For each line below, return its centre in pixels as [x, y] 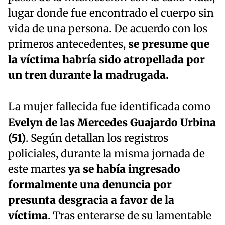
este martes [38, 170]
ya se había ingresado [124, 170]
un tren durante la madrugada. [88, 76]
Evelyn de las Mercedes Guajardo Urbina [112, 123]
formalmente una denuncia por [90, 185]
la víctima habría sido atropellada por [106, 60]
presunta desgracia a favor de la [91, 201]
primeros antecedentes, [68, 44]
